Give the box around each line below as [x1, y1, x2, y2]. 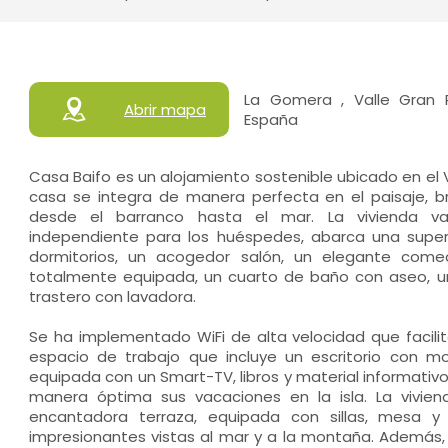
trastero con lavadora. [28, 286, 196, 307]
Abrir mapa [123, 98, 206, 120]
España [244, 108, 299, 130]
